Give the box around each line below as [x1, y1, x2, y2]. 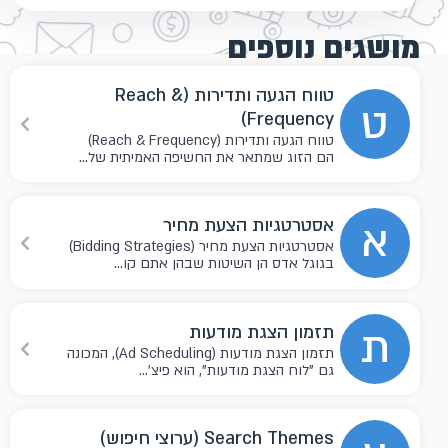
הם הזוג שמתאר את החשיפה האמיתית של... [79, 148, 335, 167]
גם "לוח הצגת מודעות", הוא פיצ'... [139, 360, 335, 380]
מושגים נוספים [227, 27, 421, 69]
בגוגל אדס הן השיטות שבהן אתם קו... [114, 254, 335, 274]
